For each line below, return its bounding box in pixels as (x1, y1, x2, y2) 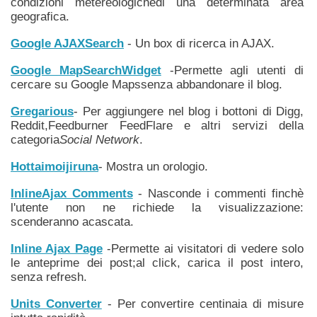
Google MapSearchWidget (11, 64, 161, 77)
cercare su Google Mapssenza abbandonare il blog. (11, 78, 282, 91)
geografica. (11, 10, 69, 23)
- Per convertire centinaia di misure (101, 297, 304, 311)
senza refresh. (11, 270, 87, 284)
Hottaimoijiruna (11, 160, 98, 173)
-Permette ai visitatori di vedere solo (102, 242, 304, 255)
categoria (11, 133, 59, 146)
